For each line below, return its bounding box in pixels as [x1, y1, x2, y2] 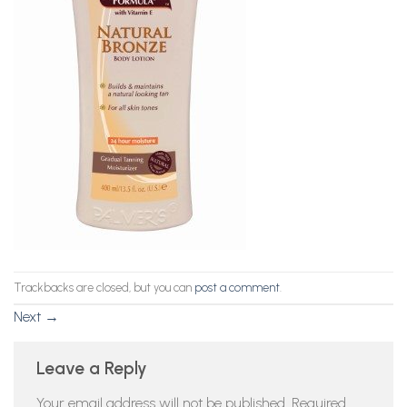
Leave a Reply [36, 358, 152, 380]
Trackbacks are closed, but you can [14, 280, 194, 294]
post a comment [194, 280, 280, 294]
